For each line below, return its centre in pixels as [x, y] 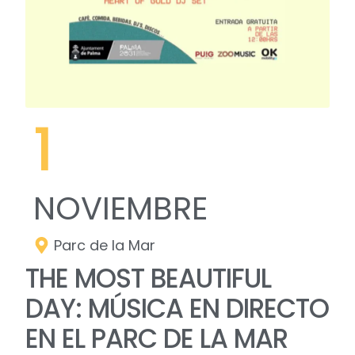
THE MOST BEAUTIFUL [149, 279]
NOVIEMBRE [121, 209]
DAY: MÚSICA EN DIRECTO [177, 309]
